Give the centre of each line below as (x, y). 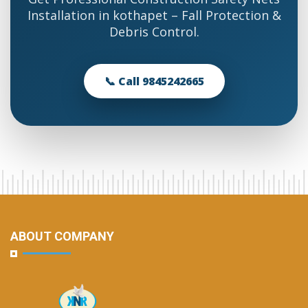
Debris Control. (154, 32)
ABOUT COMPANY (62, 236)
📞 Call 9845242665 (154, 81)
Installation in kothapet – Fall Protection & (154, 15)
